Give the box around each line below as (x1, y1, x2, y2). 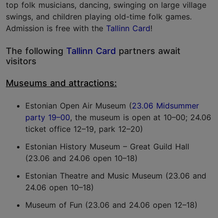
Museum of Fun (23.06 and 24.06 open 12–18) (25, 200, 198, 210)
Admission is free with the (6, 23, 106, 34)
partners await (116, 46, 181, 56)
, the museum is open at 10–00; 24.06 (70, 112, 211, 123)
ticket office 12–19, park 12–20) (25, 124, 143, 134)
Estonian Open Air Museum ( (25, 101, 132, 111)
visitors (6, 56, 36, 67)
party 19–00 (25, 112, 70, 123)
